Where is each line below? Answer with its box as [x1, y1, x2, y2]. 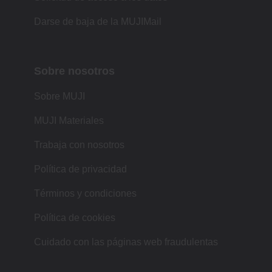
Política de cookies [34, 212, 115, 223]
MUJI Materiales [34, 115, 104, 126]
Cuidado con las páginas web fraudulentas [34, 236, 218, 247]
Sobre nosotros [34, 64, 115, 77]
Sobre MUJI [34, 90, 85, 101]
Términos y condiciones [34, 188, 137, 199]
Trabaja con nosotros [34, 139, 124, 150]
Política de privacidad [34, 163, 127, 174]
